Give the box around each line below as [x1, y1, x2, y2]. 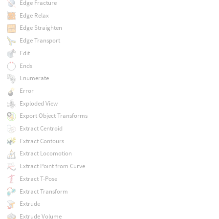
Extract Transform [19, 187, 68, 196]
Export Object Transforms [19, 111, 88, 120]
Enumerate [19, 74, 49, 83]
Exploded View [19, 99, 58, 108]
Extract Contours [19, 136, 64, 145]
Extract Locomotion [19, 149, 72, 158]
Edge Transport [19, 36, 60, 45]
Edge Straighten [19, 23, 62, 32]
